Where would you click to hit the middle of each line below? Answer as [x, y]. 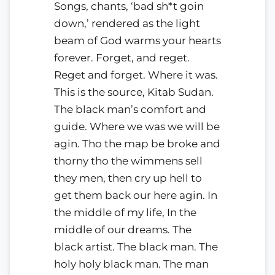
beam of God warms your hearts [137, 40]
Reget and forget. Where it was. [136, 75]
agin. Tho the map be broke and [137, 143]
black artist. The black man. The [136, 246]
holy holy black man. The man [131, 264]
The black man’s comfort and [130, 109]
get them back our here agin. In [136, 195]
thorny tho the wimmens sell [128, 161]
